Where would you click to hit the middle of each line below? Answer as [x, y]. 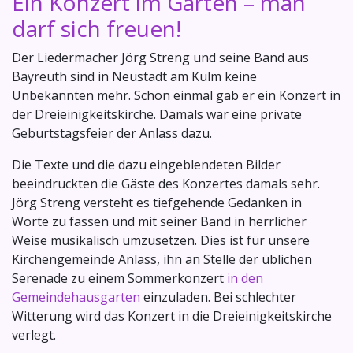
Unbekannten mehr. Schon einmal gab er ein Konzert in [176, 96]
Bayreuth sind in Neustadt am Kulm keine [134, 77]
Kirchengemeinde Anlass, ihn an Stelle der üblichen [162, 260]
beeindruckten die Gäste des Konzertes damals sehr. [166, 184]
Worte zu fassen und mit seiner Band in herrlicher [159, 222]
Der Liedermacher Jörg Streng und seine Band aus [160, 58]
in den [245, 279]
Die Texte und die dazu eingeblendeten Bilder [146, 165]
